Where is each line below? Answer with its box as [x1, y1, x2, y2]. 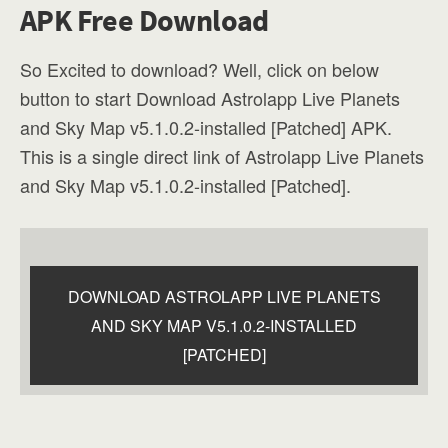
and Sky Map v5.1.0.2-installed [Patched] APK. [20, 113, 392, 140]
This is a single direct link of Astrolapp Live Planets [20, 142, 424, 169]
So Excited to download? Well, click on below [20, 55, 379, 82]
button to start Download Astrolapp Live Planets [20, 84, 400, 111]
